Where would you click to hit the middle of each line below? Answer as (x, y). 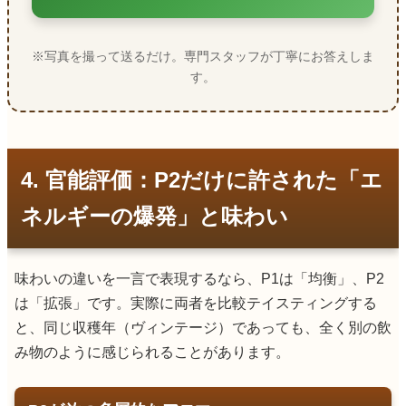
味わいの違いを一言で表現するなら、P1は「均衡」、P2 (199, 278)
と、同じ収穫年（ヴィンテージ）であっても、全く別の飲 (203, 327)
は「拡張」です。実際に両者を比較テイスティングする (196, 303)
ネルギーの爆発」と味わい (155, 216)
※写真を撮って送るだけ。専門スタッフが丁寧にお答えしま (203, 56)
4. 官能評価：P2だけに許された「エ (202, 179)
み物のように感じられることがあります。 (152, 352)
